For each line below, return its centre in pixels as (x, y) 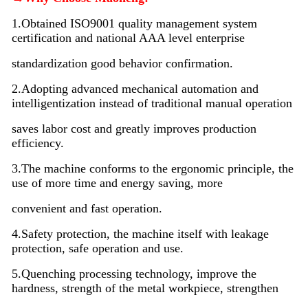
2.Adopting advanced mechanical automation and (135, 88)
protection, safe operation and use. (97, 248)
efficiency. (37, 143)
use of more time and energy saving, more (117, 183)
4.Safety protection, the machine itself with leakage (140, 233)
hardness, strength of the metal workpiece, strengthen (145, 288)
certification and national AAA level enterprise (128, 37)
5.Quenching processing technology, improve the (134, 273)
